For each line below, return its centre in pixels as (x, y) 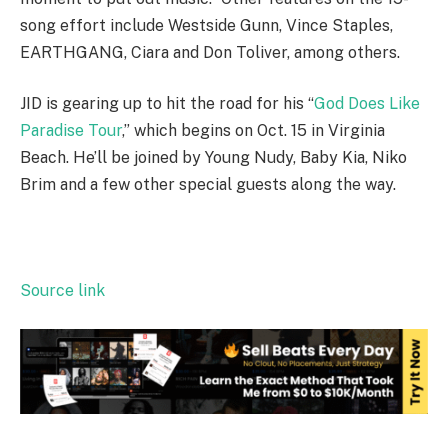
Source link (62, 291)
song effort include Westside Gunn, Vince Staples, (206, 25)
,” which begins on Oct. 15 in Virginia (253, 131)
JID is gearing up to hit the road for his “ (167, 104)
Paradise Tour (71, 131)
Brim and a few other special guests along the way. (208, 185)
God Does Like (367, 104)
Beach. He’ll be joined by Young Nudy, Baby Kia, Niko (213, 158)
